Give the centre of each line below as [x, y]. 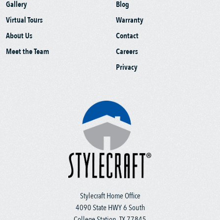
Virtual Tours [24, 20]
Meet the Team [27, 52]
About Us [19, 36]
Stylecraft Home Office [110, 196]
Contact [127, 36]
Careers [127, 52]
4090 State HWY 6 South [110, 207]
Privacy [127, 68]
